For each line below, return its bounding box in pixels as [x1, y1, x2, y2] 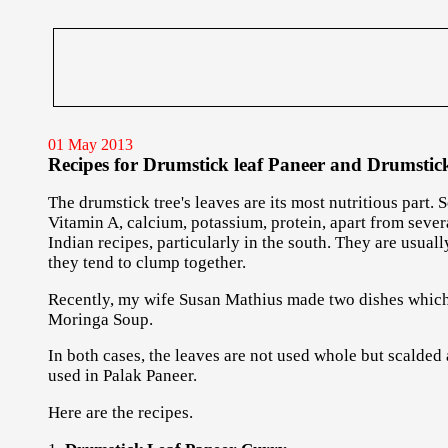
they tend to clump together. [47, 252, 246, 272]
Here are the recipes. [47, 403, 193, 423]
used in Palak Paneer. [47, 366, 197, 386]
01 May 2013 [47, 136, 133, 153]
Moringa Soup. [47, 309, 153, 329]
